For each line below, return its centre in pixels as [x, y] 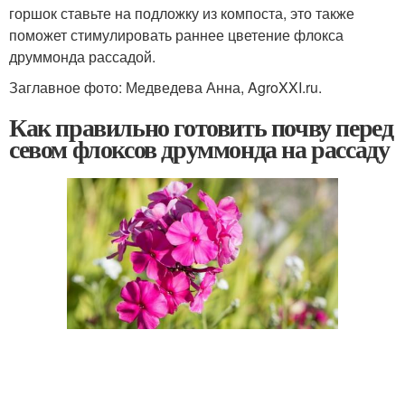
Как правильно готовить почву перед [201, 127]
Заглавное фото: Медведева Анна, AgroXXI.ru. [165, 87]
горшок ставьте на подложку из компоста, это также [182, 13]
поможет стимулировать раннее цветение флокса [176, 35]
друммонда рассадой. [82, 57]
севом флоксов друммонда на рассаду [199, 149]
